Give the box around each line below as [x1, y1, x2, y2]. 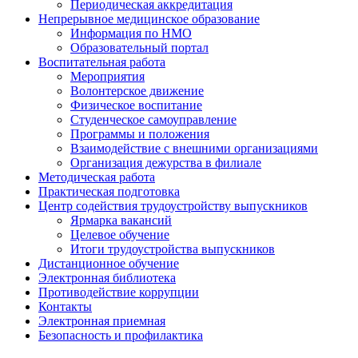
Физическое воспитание [70, 98, 202, 113]
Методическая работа [38, 170, 155, 185]
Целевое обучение [70, 228, 169, 242]
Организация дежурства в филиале [70, 156, 261, 170]
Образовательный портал [70, 41, 209, 55]
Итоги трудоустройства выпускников [70, 242, 275, 257]
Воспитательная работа [38, 55, 165, 70]
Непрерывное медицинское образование [38, 12, 260, 26]
